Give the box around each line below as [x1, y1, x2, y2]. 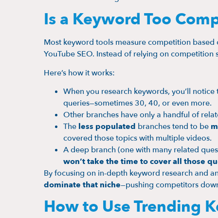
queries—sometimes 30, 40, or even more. [63, 98, 212, 109]
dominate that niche [44, 180, 121, 190]
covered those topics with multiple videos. [63, 133, 212, 144]
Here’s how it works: [44, 67, 115, 78]
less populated [78, 121, 136, 132]
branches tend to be [136, 121, 211, 132]
